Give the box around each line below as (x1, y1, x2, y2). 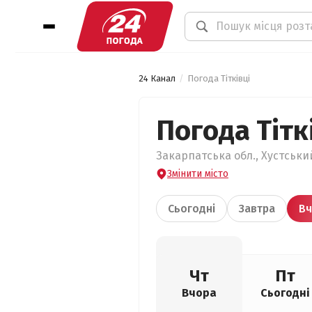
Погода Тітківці (187, 73, 250, 84)
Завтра (239, 202, 275, 215)
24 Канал (139, 73, 175, 84)
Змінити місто (167, 168, 228, 180)
